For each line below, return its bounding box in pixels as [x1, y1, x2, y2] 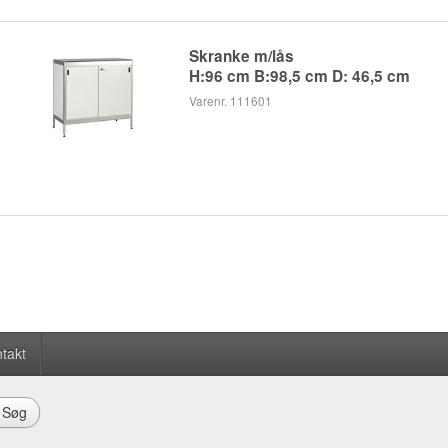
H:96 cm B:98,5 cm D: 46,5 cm [189, 65, 411, 88]
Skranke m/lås [189, 45, 295, 68]
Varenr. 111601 [189, 91, 273, 109]
